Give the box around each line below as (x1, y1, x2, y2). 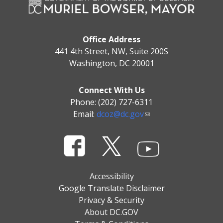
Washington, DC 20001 (69, 58, 154, 69)
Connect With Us (78, 85, 145, 96)
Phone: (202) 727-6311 (70, 97, 153, 108)
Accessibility (89, 170, 134, 182)
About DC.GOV (85, 206, 138, 218)
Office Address (83, 34, 140, 45)
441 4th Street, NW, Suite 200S (55, 46, 168, 57)
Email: (73, 109, 97, 120)
